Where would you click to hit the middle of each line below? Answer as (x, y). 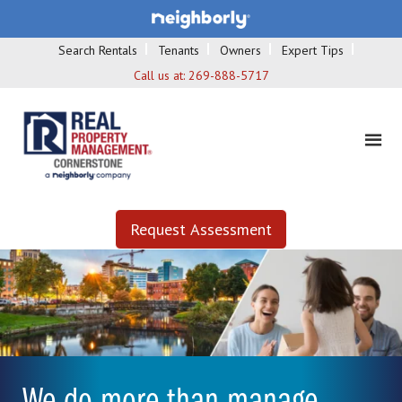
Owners (240, 50)
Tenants (179, 50)
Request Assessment (201, 229)
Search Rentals (98, 50)
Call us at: (161, 75)
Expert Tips (313, 50)
